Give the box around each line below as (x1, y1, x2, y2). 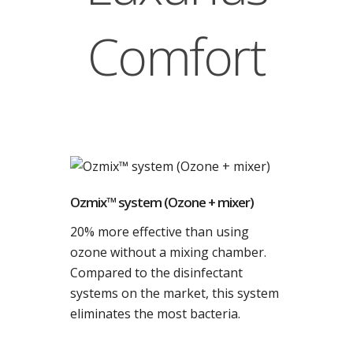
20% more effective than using (70, 223, 249, 240)
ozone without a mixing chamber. (70, 243, 266, 261)
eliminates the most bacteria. (70, 305, 240, 322)
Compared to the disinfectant (70, 264, 243, 281)
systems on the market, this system (70, 284, 279, 302)
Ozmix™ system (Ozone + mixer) (70, 193, 254, 211)
